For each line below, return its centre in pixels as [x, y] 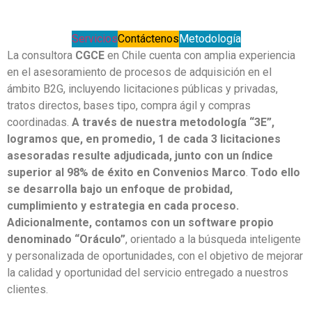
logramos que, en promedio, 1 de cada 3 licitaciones [144, 139]
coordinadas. [39, 122]
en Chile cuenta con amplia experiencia [200, 55]
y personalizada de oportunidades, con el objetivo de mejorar [155, 256]
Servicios [94, 38]
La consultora [41, 55]
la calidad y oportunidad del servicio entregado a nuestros [148, 272]
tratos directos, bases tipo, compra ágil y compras [129, 105]
